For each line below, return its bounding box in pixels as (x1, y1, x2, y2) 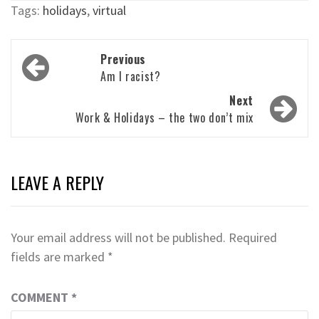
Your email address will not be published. (11, 229, 226, 246)
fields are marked (11, 248, 108, 265)
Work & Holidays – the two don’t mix (75, 108, 253, 126)
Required (229, 229, 277, 246)
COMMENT (11, 288, 71, 305)
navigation (18, 65, 100, 98)
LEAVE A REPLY (11, 169, 104, 195)
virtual (93, 1, 126, 19)
